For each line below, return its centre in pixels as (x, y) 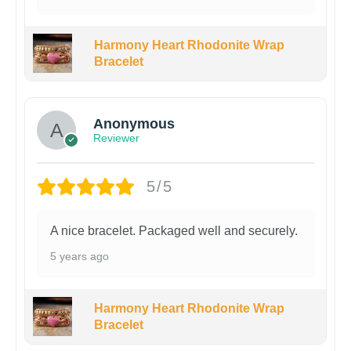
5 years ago (80, 256)
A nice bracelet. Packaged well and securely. (174, 230)
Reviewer (116, 138)
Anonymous (134, 124)
